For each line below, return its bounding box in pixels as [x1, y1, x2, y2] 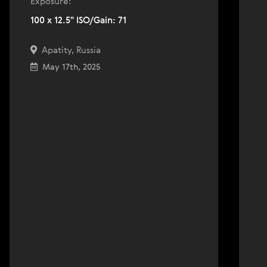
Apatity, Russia [37, 46, 101, 55]
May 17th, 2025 [38, 63, 101, 72]
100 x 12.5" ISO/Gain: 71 [30, 16, 126, 25]
